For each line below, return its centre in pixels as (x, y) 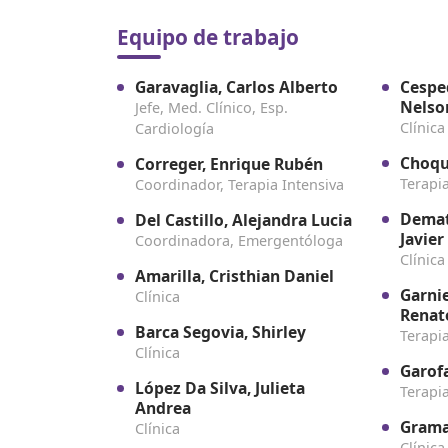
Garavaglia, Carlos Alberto (236, 87)
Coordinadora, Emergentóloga (239, 241)
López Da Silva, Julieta (220, 388)
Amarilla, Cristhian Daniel (234, 276)
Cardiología (174, 129)
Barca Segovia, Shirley (220, 332)
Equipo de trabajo (208, 37)
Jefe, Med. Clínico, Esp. (211, 108)
